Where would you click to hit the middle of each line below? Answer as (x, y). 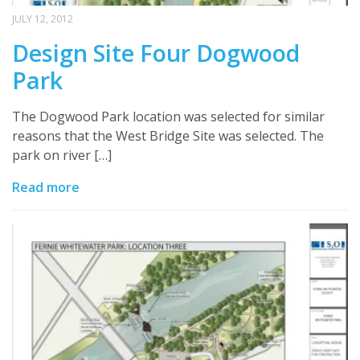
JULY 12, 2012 (43, 19)
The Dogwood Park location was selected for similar (168, 117)
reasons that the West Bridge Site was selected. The (168, 136)
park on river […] (62, 155)
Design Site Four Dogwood (156, 53)
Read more (46, 188)
